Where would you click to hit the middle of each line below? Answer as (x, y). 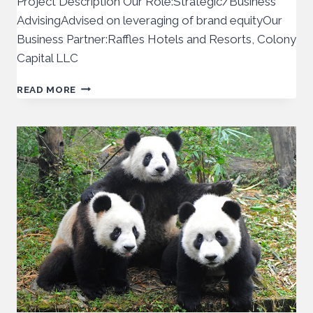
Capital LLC (48, 58)
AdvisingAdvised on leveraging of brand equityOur (150, 20)
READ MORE (47, 89)
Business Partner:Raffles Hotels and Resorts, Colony (156, 39)
